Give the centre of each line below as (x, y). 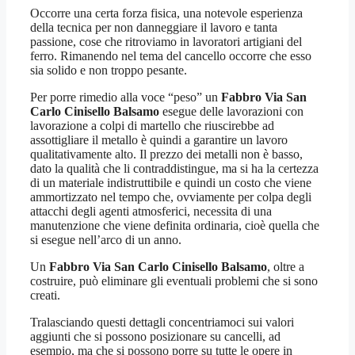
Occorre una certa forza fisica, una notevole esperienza (166, 13)
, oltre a (286, 266)
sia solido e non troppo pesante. (109, 70)
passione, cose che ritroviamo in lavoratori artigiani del (166, 41)
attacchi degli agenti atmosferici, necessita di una (151, 211)
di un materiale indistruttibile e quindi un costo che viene (171, 182)
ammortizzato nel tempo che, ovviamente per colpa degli (171, 197)
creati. (45, 295)
